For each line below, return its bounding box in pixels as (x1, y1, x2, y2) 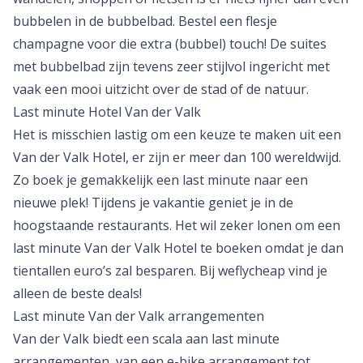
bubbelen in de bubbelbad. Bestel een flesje (13, 12, 277, 30)
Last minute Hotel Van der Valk (13, 103, 201, 121)
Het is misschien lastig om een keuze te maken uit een (13, 126, 341, 143)
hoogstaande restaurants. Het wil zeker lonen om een (13, 216, 340, 234)
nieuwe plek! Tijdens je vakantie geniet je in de (13, 194, 293, 211)
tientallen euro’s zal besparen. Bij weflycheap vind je (13, 262, 327, 280)
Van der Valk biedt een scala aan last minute (13, 330, 280, 348)
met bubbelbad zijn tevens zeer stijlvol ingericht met (13, 58, 330, 75)
